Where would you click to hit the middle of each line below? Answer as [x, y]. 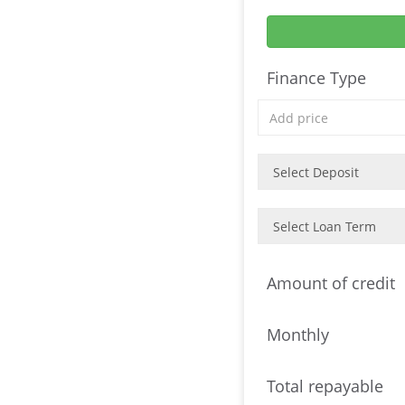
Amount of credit [331, 283]
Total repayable [325, 386]
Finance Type [317, 78]
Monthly [298, 334]
